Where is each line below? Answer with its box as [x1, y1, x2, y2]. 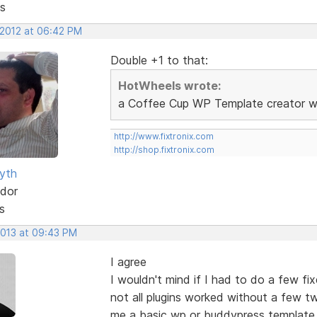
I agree [110, 254, 146, 269]
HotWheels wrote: [117, 78, 221, 93]
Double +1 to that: [110, 52, 208, 67]
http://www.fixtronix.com [113, 130, 214, 142]
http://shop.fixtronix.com [113, 144, 214, 155]
